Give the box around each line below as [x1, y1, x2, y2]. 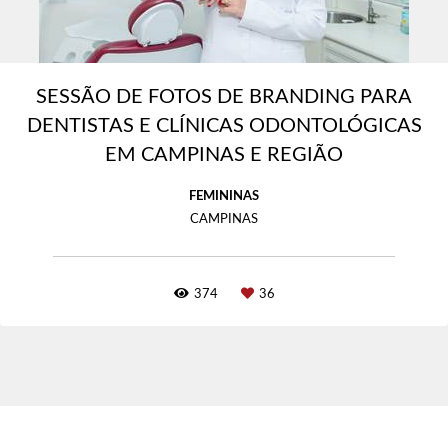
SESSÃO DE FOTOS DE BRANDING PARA [36, 87, 412, 107]
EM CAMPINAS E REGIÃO [105, 145, 343, 165]
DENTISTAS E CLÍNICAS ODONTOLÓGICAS [26, 116, 422, 136]
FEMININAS [189, 190, 259, 203]
